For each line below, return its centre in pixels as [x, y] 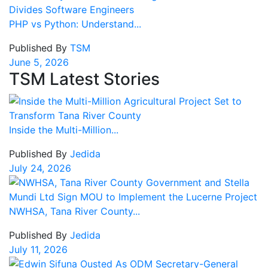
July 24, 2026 [40, 168]
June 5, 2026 [39, 63]
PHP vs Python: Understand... [75, 24]
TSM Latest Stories [84, 79]
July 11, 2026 [38, 250]
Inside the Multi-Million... [64, 130]
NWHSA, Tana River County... [74, 211]
